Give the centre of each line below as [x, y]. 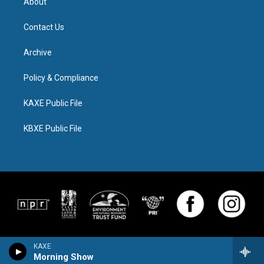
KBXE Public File [53, 128]
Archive [38, 52]
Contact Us [44, 27]
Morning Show [64, 257]
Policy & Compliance [61, 78]
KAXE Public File [53, 103]
